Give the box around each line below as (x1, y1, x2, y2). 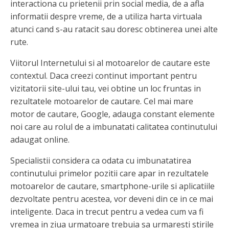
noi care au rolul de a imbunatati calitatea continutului (10, 121, 217, 132)
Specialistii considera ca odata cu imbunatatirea (10, 154, 191, 166)
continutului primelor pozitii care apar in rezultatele (10, 167, 209, 179)
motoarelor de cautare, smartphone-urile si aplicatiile (10, 180, 215, 192)
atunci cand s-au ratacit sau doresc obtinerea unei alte (10, 23, 218, 35)
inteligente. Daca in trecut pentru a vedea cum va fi (10, 205, 203, 217)
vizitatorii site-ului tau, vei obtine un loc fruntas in (10, 82, 201, 94)
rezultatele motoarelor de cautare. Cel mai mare (10, 95, 193, 107)
